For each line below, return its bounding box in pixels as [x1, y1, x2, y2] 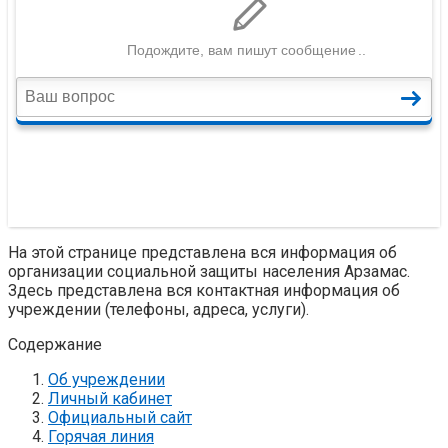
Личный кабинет [48, 388, 172, 408]
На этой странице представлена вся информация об [8, 242, 397, 262]
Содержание [8, 334, 102, 354]
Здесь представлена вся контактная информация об [8, 280, 400, 300]
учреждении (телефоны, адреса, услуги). [8, 299, 309, 319]
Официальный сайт [48, 407, 192, 427]
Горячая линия [48, 426, 154, 446]
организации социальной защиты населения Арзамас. [8, 261, 410, 281]
